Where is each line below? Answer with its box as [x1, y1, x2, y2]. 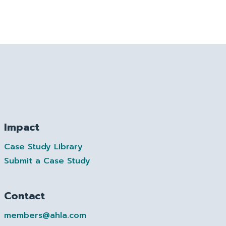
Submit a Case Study [4, 155, 91, 167]
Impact [4, 120, 40, 135]
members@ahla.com [4, 209, 87, 221]
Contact [4, 188, 45, 203]
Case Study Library [4, 141, 83, 153]
